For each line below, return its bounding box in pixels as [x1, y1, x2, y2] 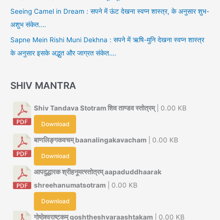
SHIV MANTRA [10, 79, 77, 91]
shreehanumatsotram [34, 181, 106, 189]
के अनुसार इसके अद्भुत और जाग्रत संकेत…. [10, 49, 117, 57]
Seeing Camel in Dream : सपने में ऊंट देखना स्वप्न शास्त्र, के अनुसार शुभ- [10, 7, 210, 16]
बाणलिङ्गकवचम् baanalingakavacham [34, 136, 147, 144]
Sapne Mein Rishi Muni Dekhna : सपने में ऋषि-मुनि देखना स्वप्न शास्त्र [10, 35, 205, 44]
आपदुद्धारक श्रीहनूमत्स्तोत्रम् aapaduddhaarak [34, 167, 162, 176]
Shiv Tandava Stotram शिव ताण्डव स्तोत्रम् [34, 104, 155, 112]
